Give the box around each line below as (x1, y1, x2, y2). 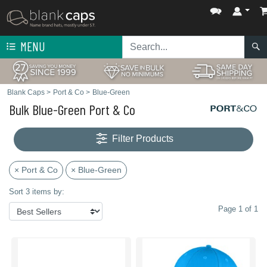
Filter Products (112, 133, 174, 144)
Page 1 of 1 (218, 204, 258, 213)
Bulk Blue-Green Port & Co (9, 101, 135, 118)
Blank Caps (7, 88, 45, 97)
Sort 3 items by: (9, 187, 64, 196)
